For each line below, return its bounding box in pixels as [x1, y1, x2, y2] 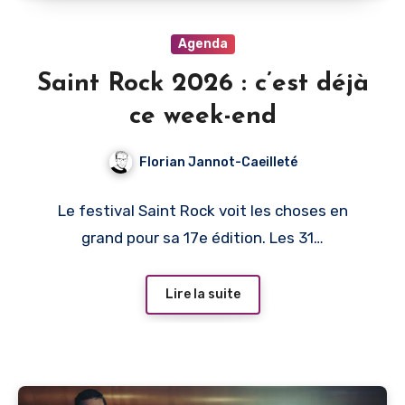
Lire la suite [165, 287, 240, 303]
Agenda [177, 35, 228, 52]
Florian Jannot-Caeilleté [138, 154, 297, 170]
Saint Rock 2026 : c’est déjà [36, 71, 369, 97]
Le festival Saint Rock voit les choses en [57, 202, 348, 221]
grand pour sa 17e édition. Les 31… [81, 229, 324, 248]
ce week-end [128, 103, 277, 129]
